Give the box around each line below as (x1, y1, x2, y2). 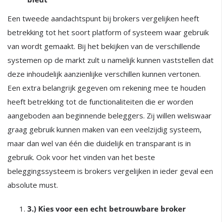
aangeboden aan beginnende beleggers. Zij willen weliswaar (7, 111, 212, 120)
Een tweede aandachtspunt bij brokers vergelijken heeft (7, 13, 199, 23)
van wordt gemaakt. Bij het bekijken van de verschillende (7, 41, 200, 51)
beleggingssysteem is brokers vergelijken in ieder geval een (7, 166, 213, 176)
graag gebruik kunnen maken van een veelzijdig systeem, (7, 124, 202, 134)
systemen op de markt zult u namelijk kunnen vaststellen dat (7, 55, 214, 65)
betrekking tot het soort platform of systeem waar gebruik (7, 27, 209, 37)
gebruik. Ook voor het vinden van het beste (7, 152, 155, 162)
